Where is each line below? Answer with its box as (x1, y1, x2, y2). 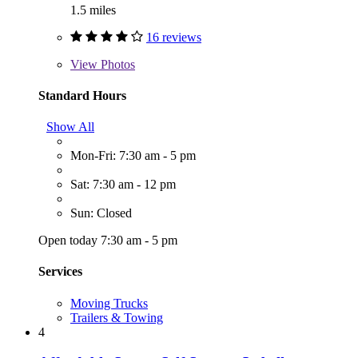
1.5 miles (70, 2, 116, 17)
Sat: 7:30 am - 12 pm (70, 177, 176, 192)
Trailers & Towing (70, 310, 163, 324)
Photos (97, 57, 135, 71)
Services (38, 265, 82, 279)
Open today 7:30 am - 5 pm (38, 233, 177, 248)
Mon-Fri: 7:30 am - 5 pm (70, 149, 196, 163)
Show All (46, 120, 94, 134)
